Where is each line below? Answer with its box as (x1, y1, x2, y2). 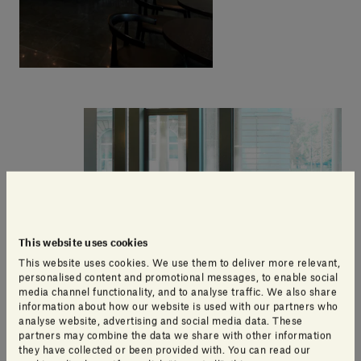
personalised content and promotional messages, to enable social (19, 272, 338, 283)
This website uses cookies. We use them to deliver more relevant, (19, 258, 340, 268)
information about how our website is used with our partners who (19, 301, 338, 312)
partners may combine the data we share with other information (19, 330, 332, 341)
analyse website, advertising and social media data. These (19, 316, 303, 326)
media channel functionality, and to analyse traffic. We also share (19, 287, 337, 297)
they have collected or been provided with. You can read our (19, 345, 311, 355)
